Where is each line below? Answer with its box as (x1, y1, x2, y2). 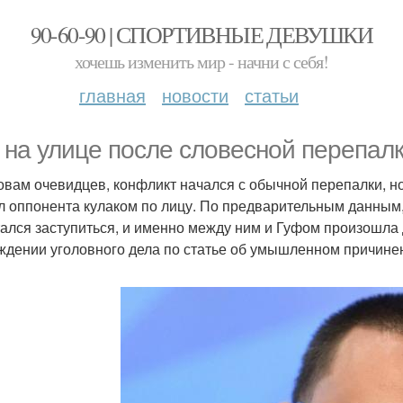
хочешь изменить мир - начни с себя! (75, 49, 328, 74)
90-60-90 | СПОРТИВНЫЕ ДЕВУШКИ (30, 19, 373, 49)
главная (79, 82, 146, 108)
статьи (245, 82, 299, 108)
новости (162, 82, 228, 108)
